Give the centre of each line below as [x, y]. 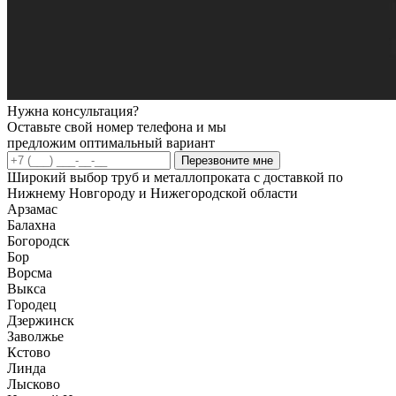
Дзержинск [41, 320]
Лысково [34, 384]
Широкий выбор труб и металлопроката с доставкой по [175, 177]
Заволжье [35, 336]
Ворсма [30, 272]
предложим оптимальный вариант [111, 142]
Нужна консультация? [73, 110]
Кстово [29, 352]
